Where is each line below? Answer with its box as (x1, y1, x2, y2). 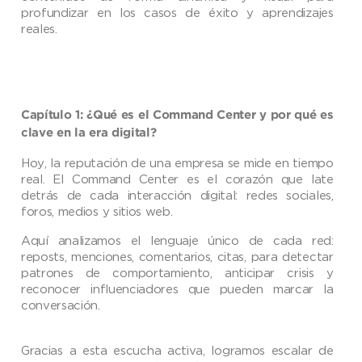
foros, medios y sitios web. (21, 204, 173, 218)
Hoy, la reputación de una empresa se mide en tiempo (21, 156, 334, 170)
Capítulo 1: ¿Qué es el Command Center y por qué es (21, 110, 334, 121)
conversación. (21, 298, 100, 312)
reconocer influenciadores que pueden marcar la (21, 282, 334, 296)
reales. (21, 22, 57, 36)
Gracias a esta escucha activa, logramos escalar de (21, 343, 334, 357)
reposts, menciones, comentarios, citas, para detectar (21, 250, 334, 263)
